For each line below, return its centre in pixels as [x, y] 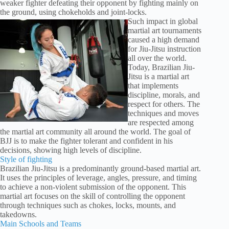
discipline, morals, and [164, 95]
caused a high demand [164, 40]
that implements [153, 86]
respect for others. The [164, 104]
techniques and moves [163, 113]
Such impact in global [163, 21]
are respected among [161, 123]
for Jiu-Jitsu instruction [164, 49]
